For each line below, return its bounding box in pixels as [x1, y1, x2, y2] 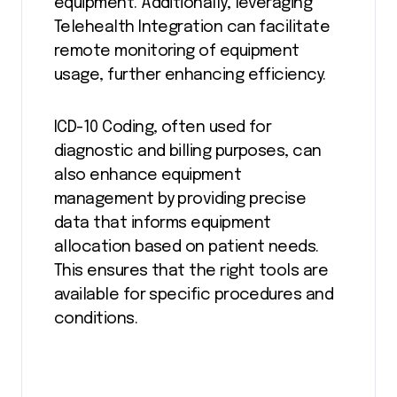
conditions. [54, 311, 138, 328]
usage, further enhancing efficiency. [54, 67, 326, 84]
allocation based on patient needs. [54, 239, 319, 256]
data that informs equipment [54, 215, 271, 232]
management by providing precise [54, 191, 307, 208]
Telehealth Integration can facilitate [54, 19, 331, 36]
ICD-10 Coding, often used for [54, 120, 272, 136]
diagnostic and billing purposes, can [54, 144, 322, 160]
